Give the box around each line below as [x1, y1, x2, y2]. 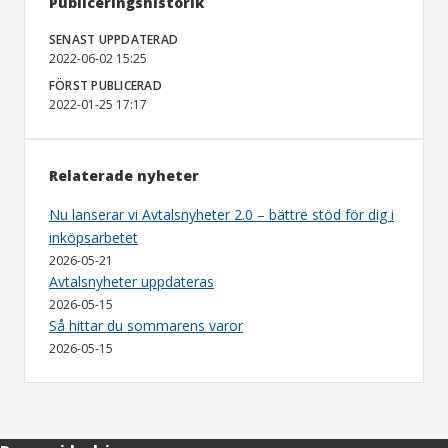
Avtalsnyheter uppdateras [49, 272, 214, 292]
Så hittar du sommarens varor [49, 316, 243, 336]
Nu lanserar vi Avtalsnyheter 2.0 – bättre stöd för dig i [49, 205, 394, 225]
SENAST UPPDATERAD [49, 31, 179, 49]
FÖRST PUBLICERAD [49, 77, 162, 95]
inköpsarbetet [49, 228, 138, 248]
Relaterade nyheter [49, 166, 199, 186]
